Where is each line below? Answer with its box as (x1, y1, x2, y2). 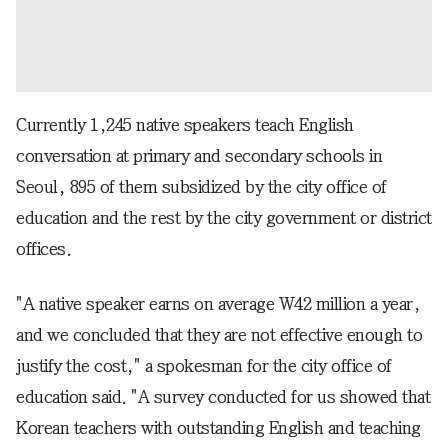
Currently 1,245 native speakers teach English (16, 116, 354, 134)
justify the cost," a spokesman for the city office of (16, 357, 392, 375)
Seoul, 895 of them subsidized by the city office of (16, 178, 387, 196)
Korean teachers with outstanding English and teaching (16, 419, 421, 437)
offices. (16, 240, 71, 258)
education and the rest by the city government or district (16, 209, 432, 227)
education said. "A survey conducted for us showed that (16, 388, 430, 406)
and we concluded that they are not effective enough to (16, 326, 422, 344)
